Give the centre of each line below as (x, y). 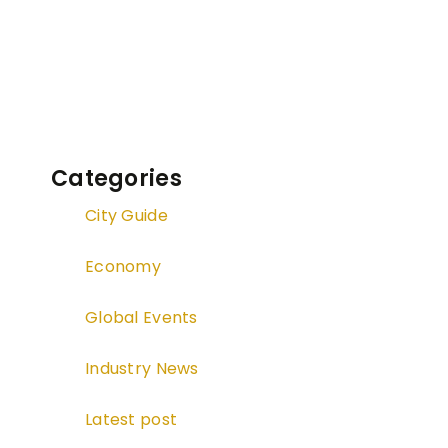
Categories (116, 179)
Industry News (142, 369)
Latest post (131, 420)
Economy (123, 267)
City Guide (126, 216)
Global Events (141, 318)
